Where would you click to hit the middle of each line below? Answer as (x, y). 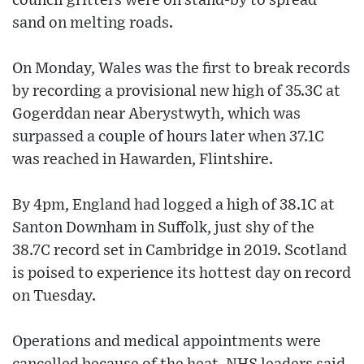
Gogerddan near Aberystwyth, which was (156, 114)
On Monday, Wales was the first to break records (181, 68)
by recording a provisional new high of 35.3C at (176, 91)
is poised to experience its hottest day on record (182, 273)
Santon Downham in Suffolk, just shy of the (163, 227)
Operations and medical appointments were (167, 341)
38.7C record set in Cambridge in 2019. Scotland (180, 250)
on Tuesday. (54, 296)
